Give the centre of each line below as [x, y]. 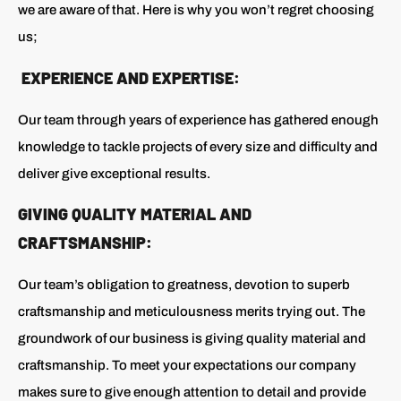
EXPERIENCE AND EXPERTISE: [129, 77]
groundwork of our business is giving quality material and [192, 339]
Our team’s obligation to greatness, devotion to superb [184, 285]
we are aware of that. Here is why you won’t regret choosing [196, 10]
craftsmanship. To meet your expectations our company [187, 366]
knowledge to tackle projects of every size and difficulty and [198, 146]
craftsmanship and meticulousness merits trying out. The [192, 312]
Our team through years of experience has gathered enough [198, 119]
